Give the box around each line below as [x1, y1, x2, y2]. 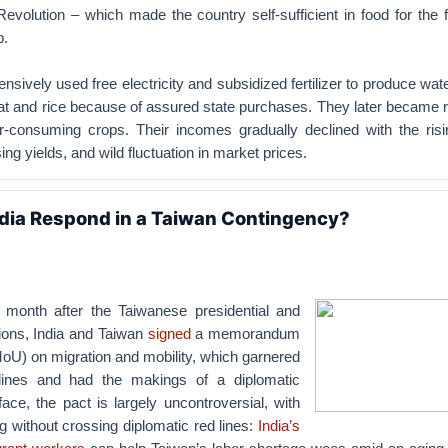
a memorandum [190, 325, 301, 342]
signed [147, 325, 191, 342]
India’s [258, 417, 301, 434]
